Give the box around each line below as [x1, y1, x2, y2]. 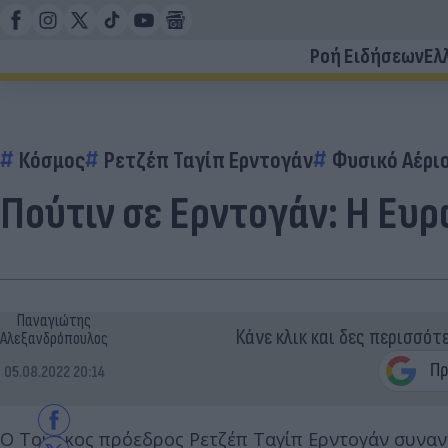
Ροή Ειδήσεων [310, 43, 424, 70]
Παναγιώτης [17, 311, 91, 331]
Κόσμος [19, 146, 85, 175]
